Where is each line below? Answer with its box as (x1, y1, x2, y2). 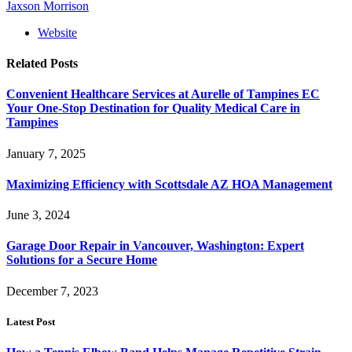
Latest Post (6, 315, 55, 328)
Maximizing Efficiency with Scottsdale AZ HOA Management (6, 177, 332, 191)
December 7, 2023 (6, 284, 98, 298)
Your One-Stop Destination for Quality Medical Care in (6, 101, 300, 115)
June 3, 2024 (6, 208, 70, 222)
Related (6, 57, 50, 71)
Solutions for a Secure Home (6, 253, 157, 267)
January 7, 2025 (6, 146, 86, 160)
